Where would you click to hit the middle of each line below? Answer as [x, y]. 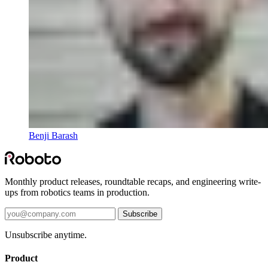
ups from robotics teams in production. [77, 192]
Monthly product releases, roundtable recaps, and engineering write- [133, 181]
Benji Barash [53, 135]
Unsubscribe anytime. [46, 234]
